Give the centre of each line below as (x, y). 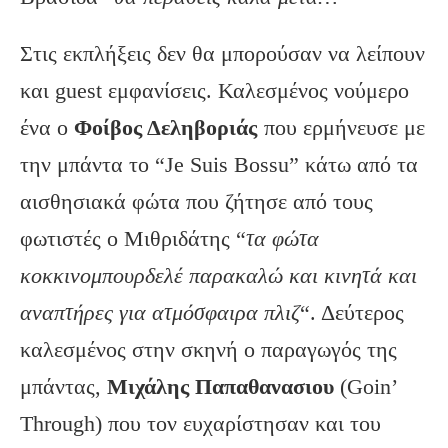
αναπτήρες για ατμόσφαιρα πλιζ (160, 313)
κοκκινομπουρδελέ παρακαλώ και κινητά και (218, 276)
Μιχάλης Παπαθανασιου (220, 387)
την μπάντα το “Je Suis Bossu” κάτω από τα (219, 165)
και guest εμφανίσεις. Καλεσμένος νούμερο (214, 91)
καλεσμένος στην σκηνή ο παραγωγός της (208, 350)
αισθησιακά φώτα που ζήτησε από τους (196, 202)
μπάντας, (63, 387)
